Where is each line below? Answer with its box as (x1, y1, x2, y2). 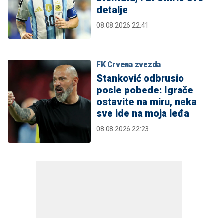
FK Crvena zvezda (96, 59, 161, 69)
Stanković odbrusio (96, 72, 184, 84)
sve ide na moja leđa (96, 107, 189, 119)
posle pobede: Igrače (96, 84, 193, 96)
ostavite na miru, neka (96, 95, 197, 108)
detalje (96, 3, 128, 16)
